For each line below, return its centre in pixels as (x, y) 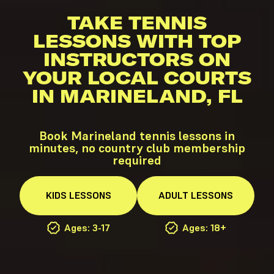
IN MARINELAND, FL (137, 96)
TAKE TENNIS (137, 23)
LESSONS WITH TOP (137, 41)
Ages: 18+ (204, 228)
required (137, 161)
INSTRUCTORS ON (137, 60)
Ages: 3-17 (86, 228)
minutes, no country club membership (137, 148)
